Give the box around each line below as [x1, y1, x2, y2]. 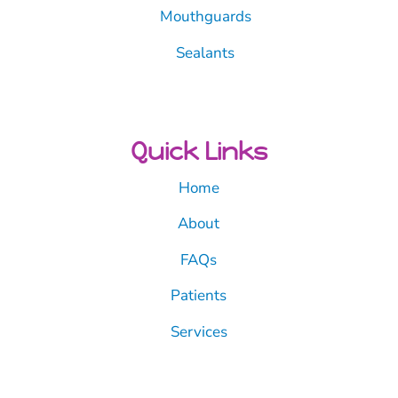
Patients [171, 285, 227, 306]
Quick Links [130, 135, 267, 167]
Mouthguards [159, 6, 251, 28]
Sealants [176, 42, 235, 63]
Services [170, 321, 227, 342]
